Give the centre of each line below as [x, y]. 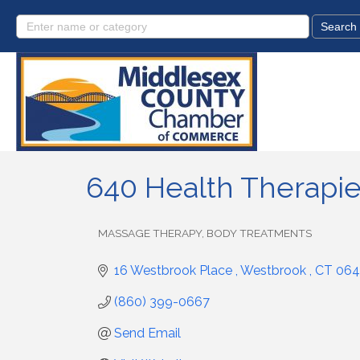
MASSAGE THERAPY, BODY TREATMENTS [205, 233]
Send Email [147, 333]
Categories [125, 243]
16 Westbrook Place [175, 270]
